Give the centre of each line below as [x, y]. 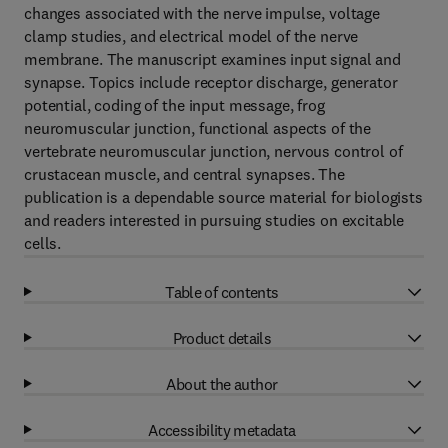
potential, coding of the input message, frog [174, 105]
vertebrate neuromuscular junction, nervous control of [213, 151]
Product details [222, 337]
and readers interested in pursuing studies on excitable [214, 220]
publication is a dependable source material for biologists [223, 197]
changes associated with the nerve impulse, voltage [202, 13]
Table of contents [222, 291]
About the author [222, 383]
